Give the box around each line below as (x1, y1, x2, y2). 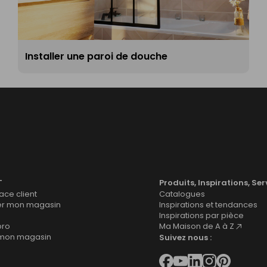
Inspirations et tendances (159, 198, 257, 210)
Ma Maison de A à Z (159, 220, 234, 232)
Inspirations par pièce (159, 209, 244, 221)
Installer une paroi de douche (25, 49, 167, 64)
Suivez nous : (159, 231, 212, 243)
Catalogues (159, 188, 205, 200)
